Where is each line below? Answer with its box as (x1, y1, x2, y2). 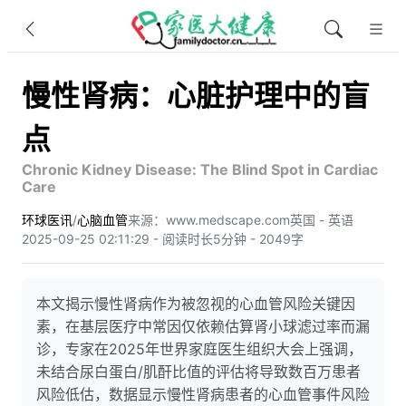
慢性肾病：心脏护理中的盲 (22, 78, 370, 113)
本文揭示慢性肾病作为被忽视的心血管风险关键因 (36, 295, 355, 313)
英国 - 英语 (290, 212, 353, 227)
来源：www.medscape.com (128, 212, 290, 227)
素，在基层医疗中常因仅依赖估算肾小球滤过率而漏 (36, 317, 370, 335)
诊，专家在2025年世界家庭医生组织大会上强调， (36, 340, 362, 358)
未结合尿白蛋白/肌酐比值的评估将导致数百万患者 (36, 362, 361, 381)
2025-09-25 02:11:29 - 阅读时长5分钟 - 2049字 (22, 231, 304, 246)
